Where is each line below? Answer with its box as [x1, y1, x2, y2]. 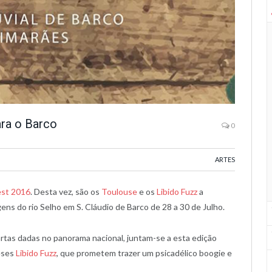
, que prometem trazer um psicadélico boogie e [56, 247, 232, 258]
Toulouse [101, 186, 137, 197]
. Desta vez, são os [30, 186, 101, 197]
